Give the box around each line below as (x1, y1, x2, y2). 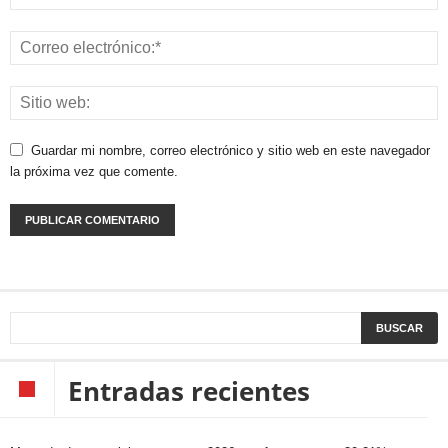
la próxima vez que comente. (10, 164, 178, 180)
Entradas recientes (68, 373, 310, 410)
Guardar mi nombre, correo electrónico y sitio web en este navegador (31, 143, 430, 159)
